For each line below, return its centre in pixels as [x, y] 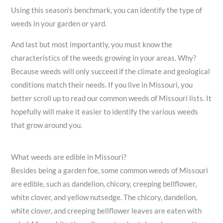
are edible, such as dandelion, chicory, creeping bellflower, [104, 184]
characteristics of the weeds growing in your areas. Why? [104, 58]
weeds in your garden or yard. [59, 24]
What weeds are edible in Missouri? [69, 157]
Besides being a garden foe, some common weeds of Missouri [110, 170]
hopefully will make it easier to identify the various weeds [105, 111]
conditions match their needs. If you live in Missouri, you [102, 85]
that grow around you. [47, 125]
